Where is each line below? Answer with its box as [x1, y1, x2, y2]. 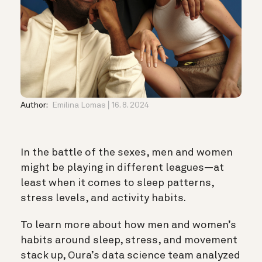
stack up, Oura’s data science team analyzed [20, 250, 240, 261]
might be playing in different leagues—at [20, 162, 224, 173]
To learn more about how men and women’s [20, 219, 236, 230]
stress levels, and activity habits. [20, 192, 186, 204]
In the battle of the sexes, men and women [20, 147, 233, 158]
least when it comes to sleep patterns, [20, 177, 214, 188]
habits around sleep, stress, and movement [20, 235, 237, 246]
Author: [20, 101, 49, 109]
